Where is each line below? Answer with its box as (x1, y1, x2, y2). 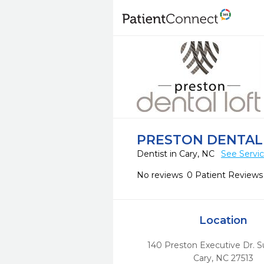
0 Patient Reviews (187, 170, 263, 180)
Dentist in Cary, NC (137, 148, 217, 159)
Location (199, 214, 247, 227)
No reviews (137, 170, 183, 180)
